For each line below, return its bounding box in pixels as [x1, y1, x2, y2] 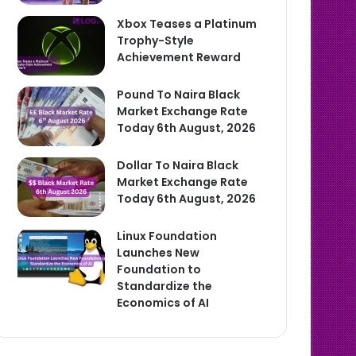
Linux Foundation [117, 228, 218, 244]
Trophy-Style [117, 33, 195, 48]
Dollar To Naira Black [117, 157, 239, 173]
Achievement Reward [117, 49, 242, 65]
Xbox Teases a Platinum [117, 16, 257, 32]
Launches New [117, 245, 200, 261]
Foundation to [117, 261, 202, 277]
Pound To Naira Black [117, 87, 241, 103]
